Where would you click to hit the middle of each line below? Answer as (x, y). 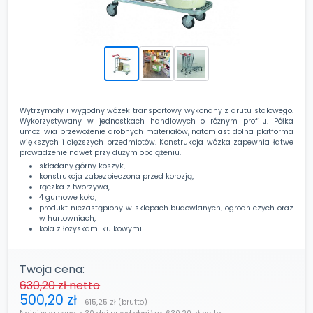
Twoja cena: (52, 270)
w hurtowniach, (68, 218)
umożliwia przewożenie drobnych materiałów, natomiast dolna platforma (156, 132)
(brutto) (133, 303)
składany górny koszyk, (82, 166)
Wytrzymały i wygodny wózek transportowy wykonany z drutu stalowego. (156, 111)
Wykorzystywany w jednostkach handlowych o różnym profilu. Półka (156, 122)
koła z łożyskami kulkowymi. (92, 229)
